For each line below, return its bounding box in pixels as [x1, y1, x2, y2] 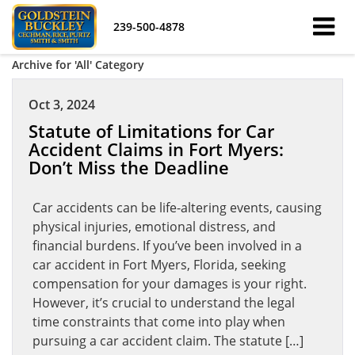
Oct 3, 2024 [29, 96, 95, 113]
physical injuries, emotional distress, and [32, 218, 276, 235]
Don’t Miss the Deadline [29, 156, 229, 179]
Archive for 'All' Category [12, 57, 144, 72]
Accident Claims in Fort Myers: [29, 138, 284, 161]
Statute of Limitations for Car [29, 120, 274, 143]
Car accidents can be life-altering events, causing [32, 199, 322, 216]
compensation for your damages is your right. [32, 275, 307, 292]
